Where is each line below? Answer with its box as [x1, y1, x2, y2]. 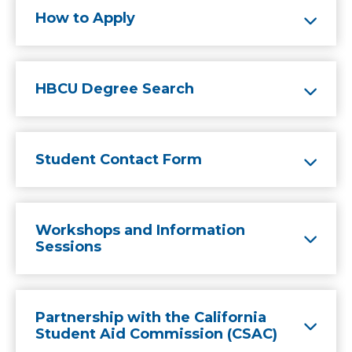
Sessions [35, 238, 101, 255]
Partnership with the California [35, 309, 266, 326]
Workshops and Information [35, 222, 245, 239]
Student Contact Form [35, 151, 202, 168]
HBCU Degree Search [35, 80, 194, 97]
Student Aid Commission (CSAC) [35, 325, 277, 343]
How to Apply [35, 9, 135, 27]
